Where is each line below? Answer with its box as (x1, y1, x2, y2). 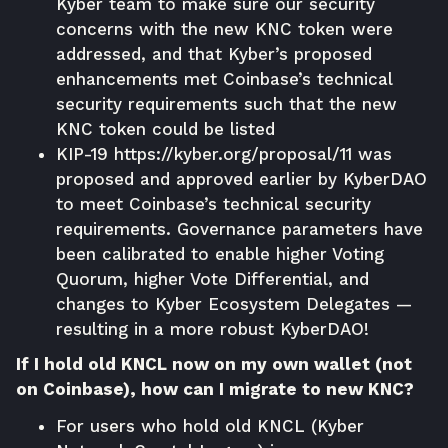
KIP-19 (56, 143, 114, 164)
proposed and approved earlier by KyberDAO (56, 168, 427, 189)
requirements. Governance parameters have (56, 218, 423, 239)
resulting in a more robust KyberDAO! (56, 318, 369, 339)
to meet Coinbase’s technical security (56, 193, 371, 214)
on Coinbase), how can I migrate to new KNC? (16, 378, 414, 399)
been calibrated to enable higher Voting (56, 243, 384, 264)
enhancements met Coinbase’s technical (56, 68, 393, 89)
